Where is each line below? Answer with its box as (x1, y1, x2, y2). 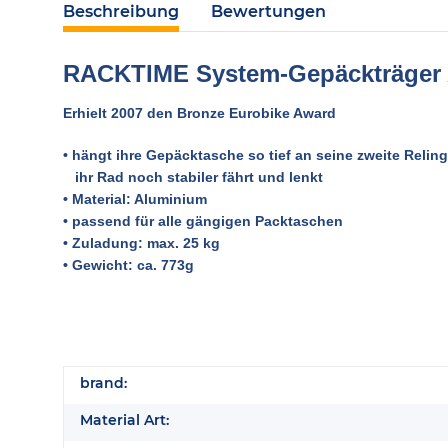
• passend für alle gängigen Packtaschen (63, 213, 343, 229)
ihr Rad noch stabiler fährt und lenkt (63, 169, 323, 185)
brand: (80, 374, 127, 392)
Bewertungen (211, 2, 326, 21)
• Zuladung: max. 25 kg (63, 235, 220, 251)
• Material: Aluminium (63, 191, 207, 207)
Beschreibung (63, 2, 179, 21)
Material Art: (80, 411, 169, 429)
